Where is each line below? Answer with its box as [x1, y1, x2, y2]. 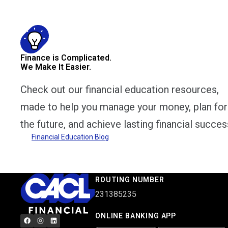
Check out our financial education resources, [20, 83, 219, 96]
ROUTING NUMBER [95, 176, 164, 184]
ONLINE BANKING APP [95, 212, 177, 220]
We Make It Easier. [20, 62, 91, 72]
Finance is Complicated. [20, 53, 111, 63]
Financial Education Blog [32, 133, 109, 141]
